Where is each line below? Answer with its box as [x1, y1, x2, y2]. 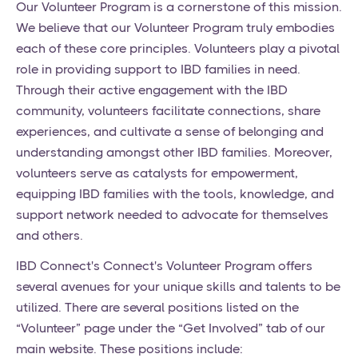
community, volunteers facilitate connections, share [16, 103, 320, 119]
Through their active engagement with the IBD [16, 82, 288, 98]
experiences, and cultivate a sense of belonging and [16, 124, 324, 140]
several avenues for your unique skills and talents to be [16, 279, 340, 295]
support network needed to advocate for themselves [16, 207, 328, 223]
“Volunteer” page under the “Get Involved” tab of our [16, 320, 325, 336]
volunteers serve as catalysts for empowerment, [16, 165, 298, 181]
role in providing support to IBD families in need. [16, 62, 300, 78]
